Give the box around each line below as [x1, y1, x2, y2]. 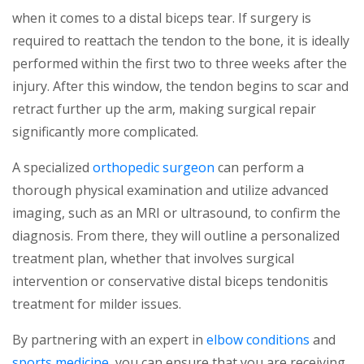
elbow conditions [206, 331, 310, 349]
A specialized [12, 158, 93, 177]
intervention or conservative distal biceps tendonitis [12, 272, 328, 291]
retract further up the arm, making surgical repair [12, 100, 316, 119]
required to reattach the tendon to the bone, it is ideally [12, 32, 349, 50]
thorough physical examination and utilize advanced [12, 181, 328, 200]
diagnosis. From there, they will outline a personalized [12, 227, 340, 245]
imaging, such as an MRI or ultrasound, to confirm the [12, 204, 340, 223]
